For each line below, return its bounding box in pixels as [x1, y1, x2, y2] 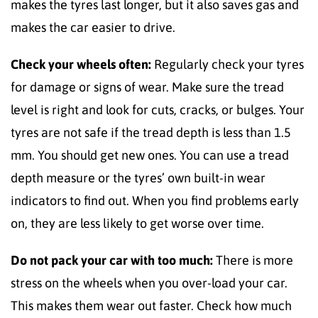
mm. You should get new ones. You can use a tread [11, 147, 289, 163]
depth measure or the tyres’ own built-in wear [11, 170, 265, 185]
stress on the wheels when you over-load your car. [11, 275, 287, 290]
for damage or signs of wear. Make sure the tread [11, 79, 284, 94]
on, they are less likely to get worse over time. [11, 215, 264, 231]
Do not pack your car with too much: [11, 252, 216, 268]
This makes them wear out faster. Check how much [11, 297, 292, 313]
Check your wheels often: [11, 56, 154, 72]
